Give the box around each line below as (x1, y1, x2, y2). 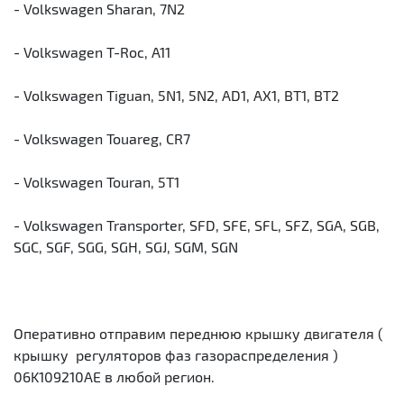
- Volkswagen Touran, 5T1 (14, 173, 179, 190)
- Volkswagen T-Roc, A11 (14, 43, 170, 60)
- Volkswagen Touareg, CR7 (14, 130, 190, 147)
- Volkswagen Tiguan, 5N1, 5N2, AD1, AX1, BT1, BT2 (14, 87, 339, 104)
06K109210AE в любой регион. (14, 368, 215, 385)
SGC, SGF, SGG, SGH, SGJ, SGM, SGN (14, 238, 238, 255)
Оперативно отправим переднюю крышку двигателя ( (14, 325, 383, 342)
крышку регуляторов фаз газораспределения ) (14, 346, 338, 363)
